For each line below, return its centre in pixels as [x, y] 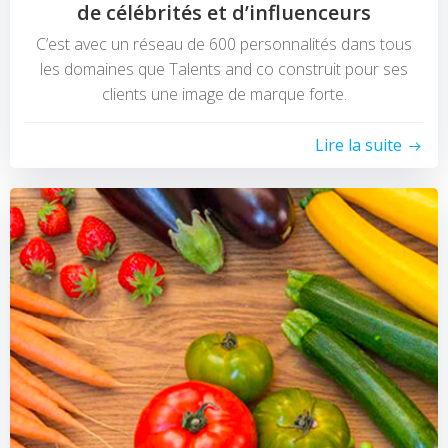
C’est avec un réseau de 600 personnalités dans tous [224, 44]
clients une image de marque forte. [224, 94]
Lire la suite [358, 145]
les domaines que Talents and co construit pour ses [224, 69]
